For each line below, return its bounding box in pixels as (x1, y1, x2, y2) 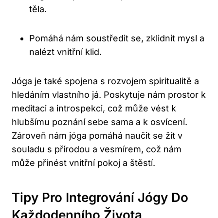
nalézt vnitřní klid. (29, 47, 102, 57)
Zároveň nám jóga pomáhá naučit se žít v (12, 130, 182, 141)
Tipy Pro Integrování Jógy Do (12, 190, 188, 205)
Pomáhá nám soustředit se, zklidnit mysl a (29, 33, 204, 44)
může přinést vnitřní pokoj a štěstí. (12, 158, 155, 168)
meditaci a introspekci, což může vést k (12, 103, 176, 114)
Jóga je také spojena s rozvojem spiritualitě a (12, 76, 199, 87)
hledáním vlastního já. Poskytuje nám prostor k (12, 90, 206, 100)
